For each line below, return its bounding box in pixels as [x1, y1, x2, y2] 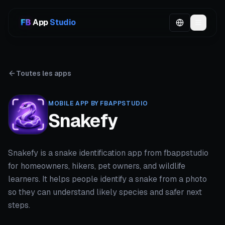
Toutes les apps [16, 69, 71, 78]
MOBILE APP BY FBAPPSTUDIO [48, 99, 148, 107]
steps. [8, 200, 30, 210]
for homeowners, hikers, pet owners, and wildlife [8, 161, 185, 171]
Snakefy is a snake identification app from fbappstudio [8, 148, 208, 158]
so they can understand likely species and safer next [8, 187, 202, 197]
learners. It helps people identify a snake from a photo [8, 174, 207, 184]
